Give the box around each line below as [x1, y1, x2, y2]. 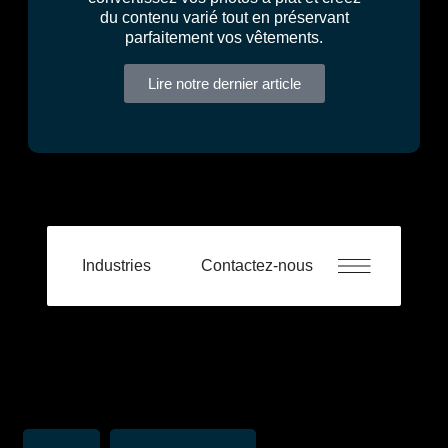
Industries [82, 257, 151, 274]
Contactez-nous [201, 257, 313, 274]
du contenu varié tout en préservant [99, 9, 349, 26]
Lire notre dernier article [147, 75, 301, 92]
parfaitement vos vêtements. [125, 29, 323, 46]
